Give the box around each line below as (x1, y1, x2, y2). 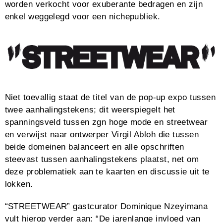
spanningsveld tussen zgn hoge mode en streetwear (4, 117, 208, 127)
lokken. (4, 179, 36, 189)
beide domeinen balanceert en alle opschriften (4, 142, 184, 152)
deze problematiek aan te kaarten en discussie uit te (4, 166, 210, 176)
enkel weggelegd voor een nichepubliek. (4, 12, 161, 22)
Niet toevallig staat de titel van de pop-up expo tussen (4, 92, 216, 102)
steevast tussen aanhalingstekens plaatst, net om (4, 154, 199, 164)
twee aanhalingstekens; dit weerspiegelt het (4, 105, 175, 114)
